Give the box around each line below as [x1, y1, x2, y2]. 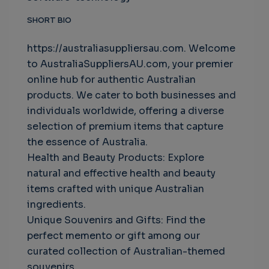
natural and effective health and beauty [27, 167, 216, 180]
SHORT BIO [27, 15, 71, 25]
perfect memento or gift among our [27, 229, 200, 242]
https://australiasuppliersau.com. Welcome [27, 42, 235, 55]
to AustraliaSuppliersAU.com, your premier [27, 58, 233, 70]
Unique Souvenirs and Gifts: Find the [27, 214, 205, 226]
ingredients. [27, 198, 86, 211]
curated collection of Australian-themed [27, 245, 225, 258]
